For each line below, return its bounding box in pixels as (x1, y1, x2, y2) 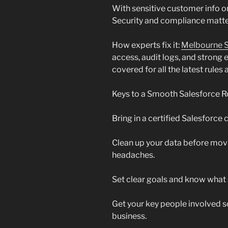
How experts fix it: (112, 40, 181, 50)
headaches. (112, 150, 155, 160)
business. (112, 211, 147, 221)
